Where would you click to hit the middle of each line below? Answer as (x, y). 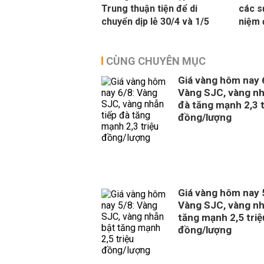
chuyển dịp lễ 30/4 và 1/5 (155, 22)
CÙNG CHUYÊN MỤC (156, 61)
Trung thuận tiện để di (149, 9)
